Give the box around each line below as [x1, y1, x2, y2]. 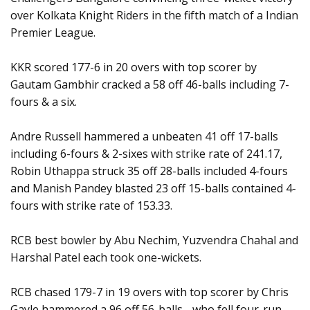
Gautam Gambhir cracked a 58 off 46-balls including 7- [10, 77, 289, 93]
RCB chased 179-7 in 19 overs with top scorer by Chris [10, 284, 289, 300]
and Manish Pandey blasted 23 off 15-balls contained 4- [10, 181, 296, 197]
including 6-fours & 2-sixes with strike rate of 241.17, [10, 146, 282, 162]
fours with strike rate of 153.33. [10, 198, 172, 214]
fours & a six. [10, 94, 77, 110]
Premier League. [10, 25, 95, 41]
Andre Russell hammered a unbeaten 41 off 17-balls [10, 129, 278, 145]
